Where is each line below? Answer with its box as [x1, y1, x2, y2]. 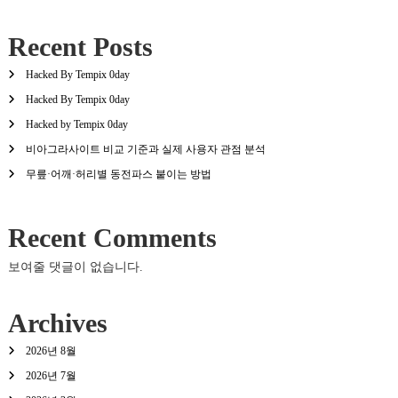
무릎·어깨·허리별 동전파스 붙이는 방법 [25, 167, 211, 180]
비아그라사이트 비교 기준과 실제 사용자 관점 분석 [25, 142, 266, 155]
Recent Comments [7, 222, 217, 252]
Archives [7, 307, 107, 338]
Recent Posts [7, 31, 153, 61]
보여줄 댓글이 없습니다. [7, 259, 143, 274]
